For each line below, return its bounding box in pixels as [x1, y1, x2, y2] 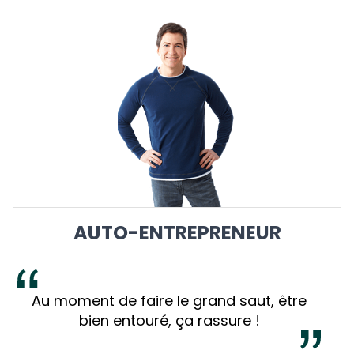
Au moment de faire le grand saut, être [32, 290, 307, 311]
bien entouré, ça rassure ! [78, 310, 260, 330]
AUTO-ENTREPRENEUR [73, 219, 281, 246]
